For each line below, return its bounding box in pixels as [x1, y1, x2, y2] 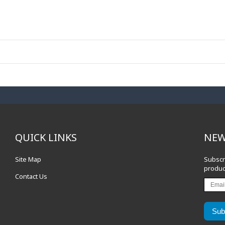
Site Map [15, 155, 42, 164]
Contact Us [15, 172, 48, 181]
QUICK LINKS [15, 131, 77, 144]
